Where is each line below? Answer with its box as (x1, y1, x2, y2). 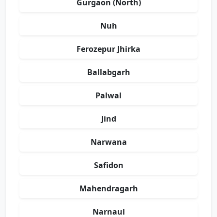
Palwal (95, 90, 122, 101)
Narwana (90, 137, 127, 148)
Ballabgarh (87, 67, 130, 78)
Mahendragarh (79, 183, 138, 194)
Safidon (93, 160, 124, 171)
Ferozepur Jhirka (77, 44, 140, 55)
